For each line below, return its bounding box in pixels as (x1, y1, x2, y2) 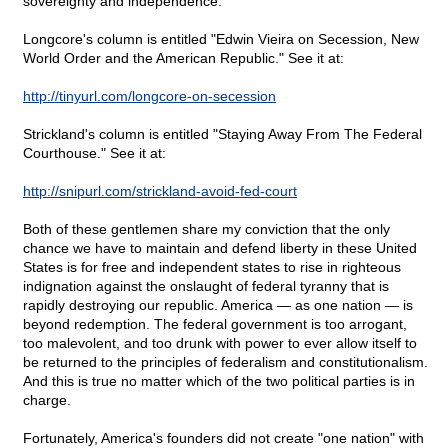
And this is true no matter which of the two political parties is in (23, 373, 415, 390)
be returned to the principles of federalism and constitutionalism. (23, 354, 428, 371)
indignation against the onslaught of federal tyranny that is (23, 278, 389, 295)
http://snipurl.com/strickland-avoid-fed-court (23, 183, 297, 200)
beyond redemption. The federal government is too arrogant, (23, 316, 407, 333)
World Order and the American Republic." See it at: (23, 50, 344, 67)
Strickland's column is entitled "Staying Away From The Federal (23, 126, 422, 143)
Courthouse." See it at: (23, 145, 166, 162)
